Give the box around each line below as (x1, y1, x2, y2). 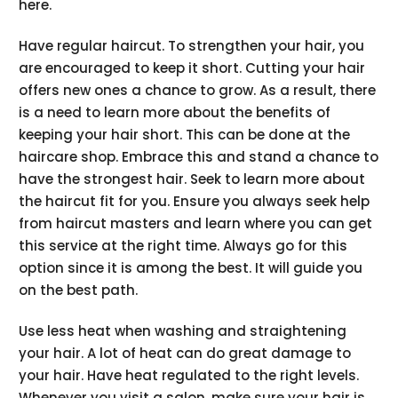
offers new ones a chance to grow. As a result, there (19, 81, 377, 100)
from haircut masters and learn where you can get (19, 214, 373, 234)
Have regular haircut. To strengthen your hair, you (19, 36, 365, 56)
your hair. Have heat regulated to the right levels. (19, 366, 360, 386)
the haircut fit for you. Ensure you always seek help (19, 192, 370, 211)
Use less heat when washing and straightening (19, 322, 347, 341)
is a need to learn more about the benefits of (19, 103, 331, 123)
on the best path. (19, 281, 139, 300)
